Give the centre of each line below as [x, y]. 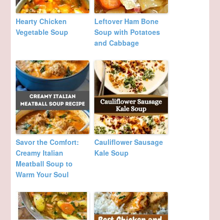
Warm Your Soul [42, 175]
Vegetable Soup [42, 32]
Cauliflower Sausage [129, 142]
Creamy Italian [40, 153]
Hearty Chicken [41, 21]
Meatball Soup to [44, 164]
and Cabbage [117, 43]
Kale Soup [112, 153]
